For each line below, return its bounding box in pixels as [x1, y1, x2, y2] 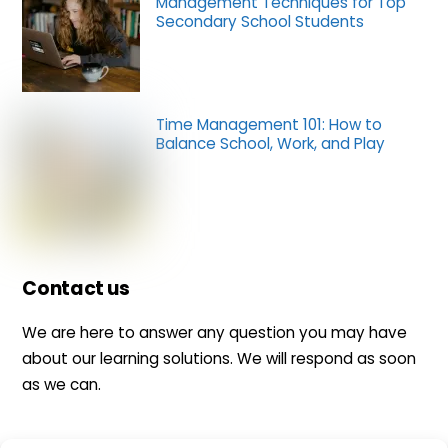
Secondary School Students [155, 10, 364, 32]
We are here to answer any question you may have [22, 321, 408, 343]
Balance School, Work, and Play [155, 132, 385, 154]
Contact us [22, 274, 130, 302]
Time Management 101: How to [155, 113, 382, 135]
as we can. [22, 373, 102, 395]
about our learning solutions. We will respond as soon [22, 347, 417, 369]
